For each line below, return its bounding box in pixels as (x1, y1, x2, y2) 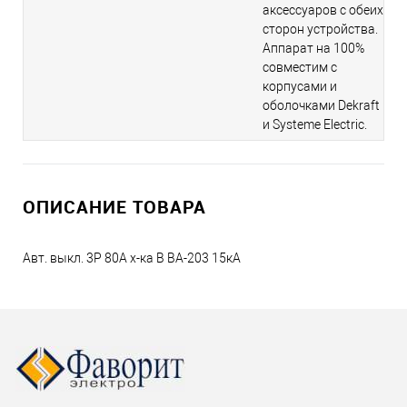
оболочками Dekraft (263, 98, 380, 114)
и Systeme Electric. (263, 117, 367, 133)
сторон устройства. (263, 22, 378, 37)
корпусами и (263, 79, 337, 94)
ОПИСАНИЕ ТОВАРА (23, 194, 206, 220)
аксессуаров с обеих (263, 3, 383, 18)
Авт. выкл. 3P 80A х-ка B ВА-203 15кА (23, 251, 241, 266)
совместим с (263, 60, 337, 75)
